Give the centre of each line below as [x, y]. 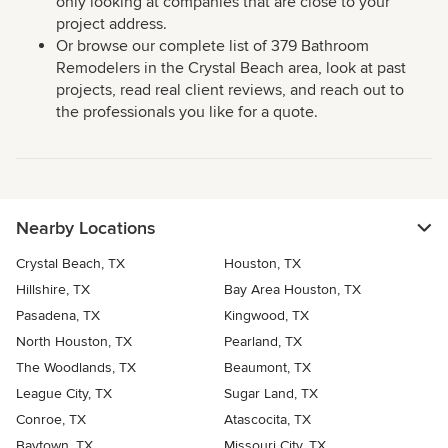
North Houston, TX [74, 342]
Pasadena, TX [58, 316]
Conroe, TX [51, 420]
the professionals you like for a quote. [187, 112]
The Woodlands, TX [76, 368]
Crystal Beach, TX [70, 264]
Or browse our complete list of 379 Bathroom [212, 46]
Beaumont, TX [267, 368]
